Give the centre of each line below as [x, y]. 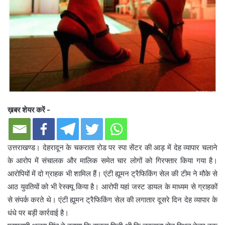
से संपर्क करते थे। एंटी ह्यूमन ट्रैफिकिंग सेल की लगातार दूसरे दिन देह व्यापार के [113, 200]
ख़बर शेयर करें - [29, 110]
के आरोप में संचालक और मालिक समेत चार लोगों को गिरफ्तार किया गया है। [113, 161]
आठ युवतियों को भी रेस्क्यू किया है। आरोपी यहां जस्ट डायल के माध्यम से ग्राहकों [113, 187]
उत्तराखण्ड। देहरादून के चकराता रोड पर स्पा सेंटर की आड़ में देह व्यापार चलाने [113, 148]
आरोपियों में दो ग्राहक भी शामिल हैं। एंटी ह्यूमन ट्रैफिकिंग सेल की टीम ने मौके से [113, 174]
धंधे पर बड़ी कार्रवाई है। [38, 213]
